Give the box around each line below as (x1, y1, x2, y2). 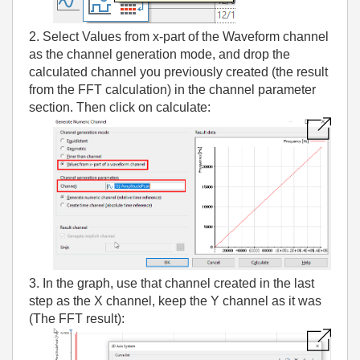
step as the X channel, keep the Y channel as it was (29, 293, 321, 308)
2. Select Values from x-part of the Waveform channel (29, 30, 329, 43)
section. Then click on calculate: (29, 100, 211, 114)
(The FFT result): (29, 311, 125, 325)
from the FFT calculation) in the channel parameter (29, 83, 316, 96)
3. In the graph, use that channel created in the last (29, 276, 314, 290)
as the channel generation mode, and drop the (29, 47, 290, 61)
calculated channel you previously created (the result (29, 65, 328, 79)
